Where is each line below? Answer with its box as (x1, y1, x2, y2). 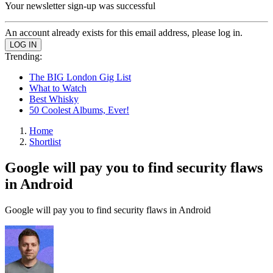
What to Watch (29, 83, 87, 93)
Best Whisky (29, 94, 79, 104)
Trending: (5, 51, 42, 62)
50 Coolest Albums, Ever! (29, 105, 129, 115)
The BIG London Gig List (29, 72, 131, 82)
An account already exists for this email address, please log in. (5, 27, 243, 38)
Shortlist (29, 136, 61, 147)
